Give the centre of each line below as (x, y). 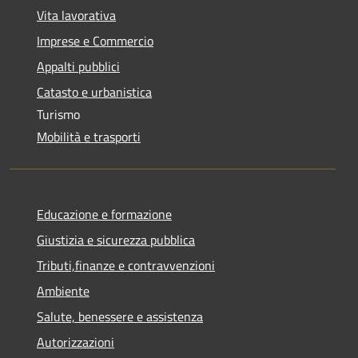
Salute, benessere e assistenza (120, 316)
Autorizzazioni (76, 342)
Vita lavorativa (76, 15)
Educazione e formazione (104, 214)
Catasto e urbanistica (94, 91)
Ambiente (63, 290)
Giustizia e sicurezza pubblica (116, 239)
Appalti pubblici (78, 66)
